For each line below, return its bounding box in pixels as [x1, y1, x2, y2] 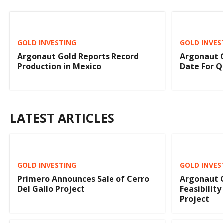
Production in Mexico [17, 61, 101, 72]
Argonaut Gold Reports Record [17, 51, 139, 62]
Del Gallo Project [17, 183, 85, 195]
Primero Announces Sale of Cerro [17, 173, 149, 185]
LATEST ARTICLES [10, 110, 114, 127]
